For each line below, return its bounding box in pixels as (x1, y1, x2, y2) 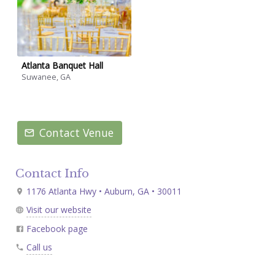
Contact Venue (39, 125, 114, 141)
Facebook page (26, 222, 88, 234)
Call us (26, 241, 52, 253)
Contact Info (15, 166, 89, 180)
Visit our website (26, 203, 91, 215)
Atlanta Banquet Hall (21, 60, 103, 72)
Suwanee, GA (21, 71, 71, 82)
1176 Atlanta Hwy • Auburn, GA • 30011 (23, 185, 182, 197)
